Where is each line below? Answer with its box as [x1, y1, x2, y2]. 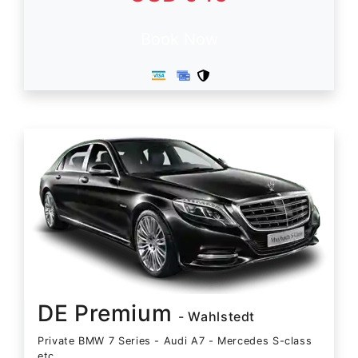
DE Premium [38, 299, 179, 327]
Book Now [140, 29, 218, 49]
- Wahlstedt [178, 308, 256, 324]
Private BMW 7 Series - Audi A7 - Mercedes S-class [38, 334, 312, 347]
